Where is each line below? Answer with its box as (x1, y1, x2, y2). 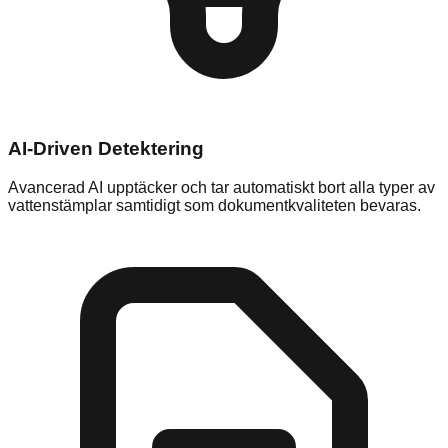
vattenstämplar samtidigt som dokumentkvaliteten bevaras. (8, 196, 421, 214)
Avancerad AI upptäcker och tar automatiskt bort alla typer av (8, 178, 435, 196)
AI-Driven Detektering (8, 138, 204, 160)
